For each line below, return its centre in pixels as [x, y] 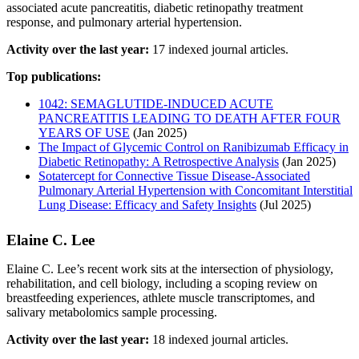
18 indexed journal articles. [219, 340]
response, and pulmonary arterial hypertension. [124, 22]
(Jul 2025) [284, 205]
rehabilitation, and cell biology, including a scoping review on [162, 284]
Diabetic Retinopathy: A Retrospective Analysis [159, 162]
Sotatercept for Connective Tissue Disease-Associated [174, 176]
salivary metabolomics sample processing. [112, 313]
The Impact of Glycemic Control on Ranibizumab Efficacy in [194, 147]
